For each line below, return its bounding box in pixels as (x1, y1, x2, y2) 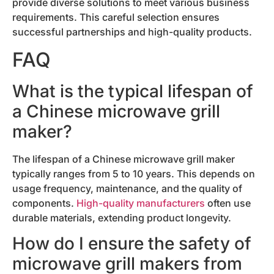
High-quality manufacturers (76, 196, 205, 209)
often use (205, 196, 251, 209)
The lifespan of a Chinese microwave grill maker (12, 152, 235, 165)
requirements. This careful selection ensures (12, 11, 220, 24)
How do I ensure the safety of (12, 233, 251, 254)
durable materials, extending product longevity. (12, 211, 231, 224)
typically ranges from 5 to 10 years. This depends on (12, 167, 255, 180)
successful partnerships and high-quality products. (12, 26, 252, 39)
